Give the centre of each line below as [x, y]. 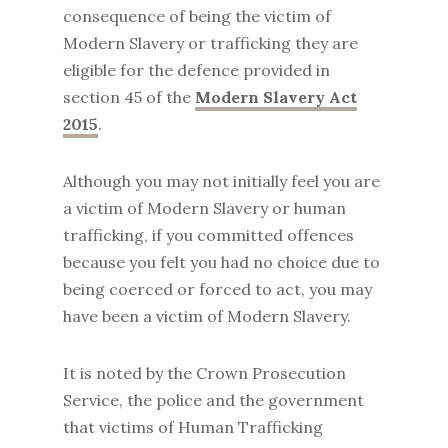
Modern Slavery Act [275, 97]
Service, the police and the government [213, 400]
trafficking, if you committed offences [208, 235]
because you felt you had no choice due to [221, 262]
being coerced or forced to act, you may [217, 289]
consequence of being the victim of [196, 16]
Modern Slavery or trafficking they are [210, 43]
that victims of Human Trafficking [192, 427]
